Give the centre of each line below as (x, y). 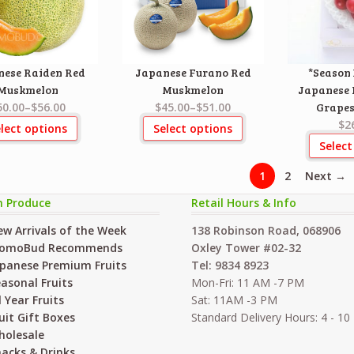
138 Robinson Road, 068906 (266, 230)
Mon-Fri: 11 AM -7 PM (248, 282)
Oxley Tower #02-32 (247, 247)
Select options (193, 128)
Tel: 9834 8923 (230, 265)
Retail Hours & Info (244, 203)
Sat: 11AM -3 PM (235, 299)
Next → (326, 175)
